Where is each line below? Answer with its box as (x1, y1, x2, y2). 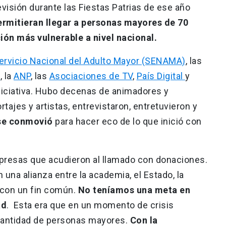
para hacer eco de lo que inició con (52, 116, 202, 127)
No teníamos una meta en (78, 184, 190, 195)
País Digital (136, 70, 185, 81)
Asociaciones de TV (49, 70, 133, 81)
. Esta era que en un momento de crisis (7, 199, 174, 210)
